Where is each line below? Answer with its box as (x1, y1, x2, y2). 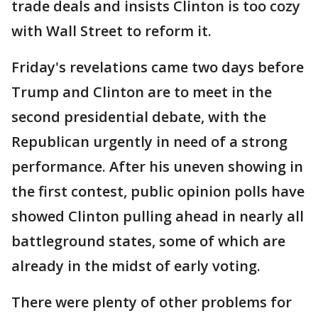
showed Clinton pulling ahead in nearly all (11, 207, 304, 226)
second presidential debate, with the (11, 107, 266, 126)
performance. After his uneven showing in (11, 157, 303, 176)
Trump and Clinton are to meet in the (11, 82, 272, 102)
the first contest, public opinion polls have (11, 182, 305, 201)
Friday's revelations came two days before (11, 57, 304, 77)
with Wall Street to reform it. (11, 21, 212, 40)
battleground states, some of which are (11, 231, 285, 251)
